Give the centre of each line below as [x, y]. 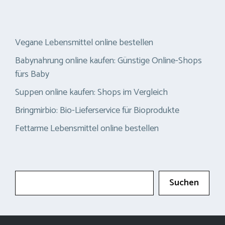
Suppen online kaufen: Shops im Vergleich [91, 93]
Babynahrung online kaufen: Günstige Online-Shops [108, 61]
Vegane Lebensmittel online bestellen [84, 43]
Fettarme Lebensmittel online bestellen [87, 129]
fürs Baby [32, 75]
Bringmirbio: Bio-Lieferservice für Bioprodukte [97, 111]
